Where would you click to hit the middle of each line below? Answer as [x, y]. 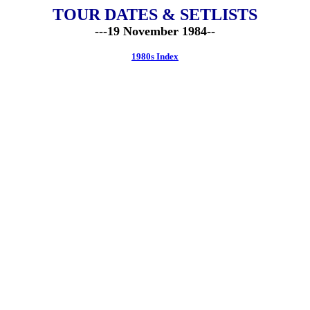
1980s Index [155, 56]
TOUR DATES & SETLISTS [155, 15]
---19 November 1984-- [155, 31]
